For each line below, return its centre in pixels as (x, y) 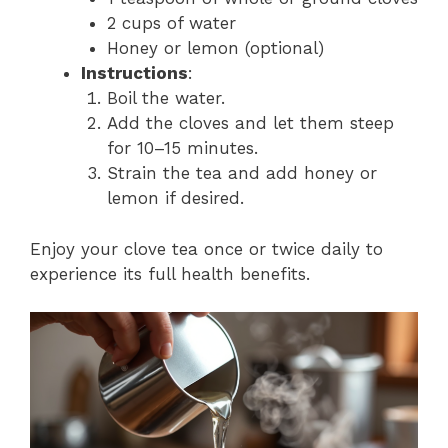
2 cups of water (171, 23)
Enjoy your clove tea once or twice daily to (206, 248)
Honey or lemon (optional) (215, 48)
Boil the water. (165, 98)
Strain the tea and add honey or (241, 173)
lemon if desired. (175, 198)
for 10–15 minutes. (182, 148)
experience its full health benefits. (170, 273)
